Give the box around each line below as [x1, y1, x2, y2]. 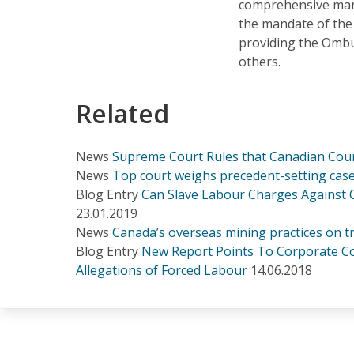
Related [76, 96, 169, 130]
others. [239, 52, 281, 70]
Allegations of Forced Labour [76, 261, 247, 279]
